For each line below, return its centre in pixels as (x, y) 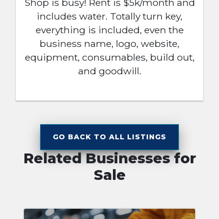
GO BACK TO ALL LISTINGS (109, 137)
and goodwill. (109, 71)
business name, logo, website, (109, 43)
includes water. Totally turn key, (109, 16)
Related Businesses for (109, 158)
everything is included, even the (109, 30)
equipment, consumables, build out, (109, 57)
